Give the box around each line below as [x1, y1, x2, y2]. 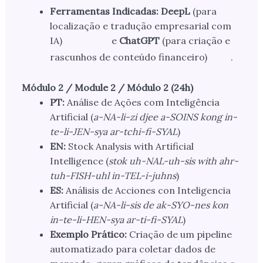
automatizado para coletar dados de [49, 243, 215, 255]
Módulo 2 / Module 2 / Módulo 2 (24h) [21, 82, 193, 94]
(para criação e [159, 35, 230, 47]
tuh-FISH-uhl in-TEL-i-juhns [49, 170, 176, 182]
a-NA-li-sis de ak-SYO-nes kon [93, 199, 228, 211]
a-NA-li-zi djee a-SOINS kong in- [93, 111, 237, 123]
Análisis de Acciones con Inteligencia [63, 184, 231, 197]
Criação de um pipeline [126, 228, 232, 241]
